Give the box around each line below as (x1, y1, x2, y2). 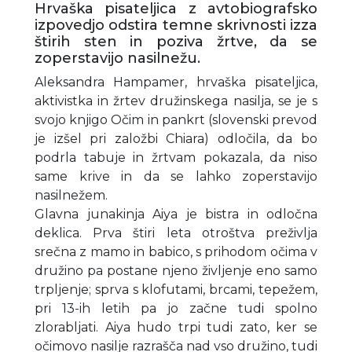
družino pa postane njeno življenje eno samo (35, 262, 317, 278)
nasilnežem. (35, 187, 108, 203)
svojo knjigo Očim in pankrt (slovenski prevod (35, 112, 317, 127)
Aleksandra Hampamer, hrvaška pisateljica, (35, 74, 317, 90)
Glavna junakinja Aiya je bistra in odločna (35, 206, 317, 222)
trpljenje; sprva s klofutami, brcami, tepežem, (35, 281, 317, 297)
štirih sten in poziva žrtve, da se (35, 32, 317, 50)
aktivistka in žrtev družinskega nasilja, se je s (35, 93, 317, 108)
